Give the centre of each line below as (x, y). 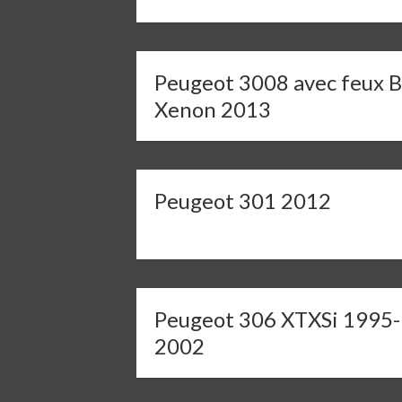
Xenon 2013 (213, 109)
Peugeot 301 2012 (243, 201)
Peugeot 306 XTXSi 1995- (277, 319)
